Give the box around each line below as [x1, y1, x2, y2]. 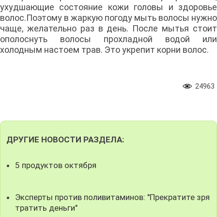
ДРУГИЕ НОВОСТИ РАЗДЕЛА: [6, 135, 124, 145]
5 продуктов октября [15, 160, 97, 170]
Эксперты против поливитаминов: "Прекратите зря [15, 192, 210, 202]
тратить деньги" [15, 202, 78, 213]
